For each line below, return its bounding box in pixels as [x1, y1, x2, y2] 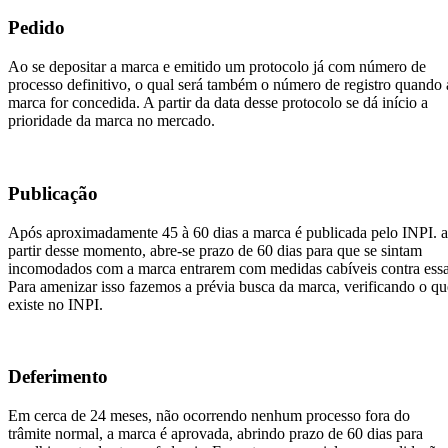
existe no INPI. [8, 295, 103, 313]
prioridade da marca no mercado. [8, 112, 215, 130]
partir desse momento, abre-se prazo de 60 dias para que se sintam [8, 241, 422, 259]
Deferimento [8, 366, 108, 388]
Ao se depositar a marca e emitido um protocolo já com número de [8, 58, 426, 76]
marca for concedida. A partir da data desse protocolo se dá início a [8, 94, 428, 112]
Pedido [8, 17, 65, 39]
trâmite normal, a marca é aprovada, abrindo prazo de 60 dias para [8, 425, 423, 443]
